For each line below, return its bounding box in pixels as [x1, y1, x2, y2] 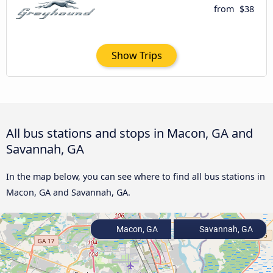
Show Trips [111, 49, 162, 63]
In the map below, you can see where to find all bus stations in [6, 171, 265, 183]
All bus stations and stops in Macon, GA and [6, 124, 253, 142]
